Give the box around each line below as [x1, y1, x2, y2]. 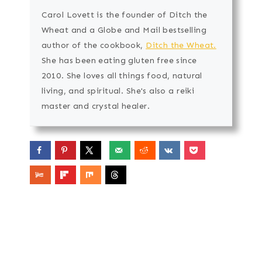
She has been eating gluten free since [42, 55, 197, 65]
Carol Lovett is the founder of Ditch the [42, 9, 208, 20]
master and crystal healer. [42, 101, 150, 111]
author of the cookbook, [42, 40, 146, 50]
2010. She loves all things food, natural [42, 70, 202, 81]
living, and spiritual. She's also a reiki [42, 85, 195, 96]
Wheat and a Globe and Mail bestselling [42, 25, 206, 35]
